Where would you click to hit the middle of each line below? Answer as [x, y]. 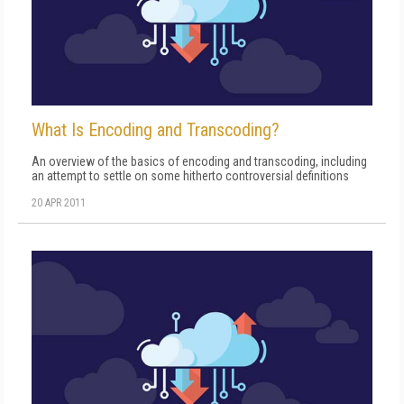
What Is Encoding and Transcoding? [156, 129]
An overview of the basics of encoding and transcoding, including [199, 161]
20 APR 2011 [59, 202]
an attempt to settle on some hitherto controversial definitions [190, 175]
